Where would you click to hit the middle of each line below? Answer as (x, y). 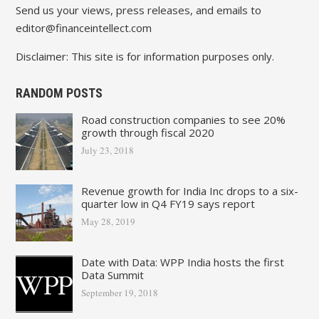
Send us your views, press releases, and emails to (138, 10)
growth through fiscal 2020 (147, 133)
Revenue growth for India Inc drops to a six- (189, 191)
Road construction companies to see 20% (183, 120)
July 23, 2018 (107, 151)
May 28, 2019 (108, 222)
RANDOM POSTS (59, 93)
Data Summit (112, 275)
